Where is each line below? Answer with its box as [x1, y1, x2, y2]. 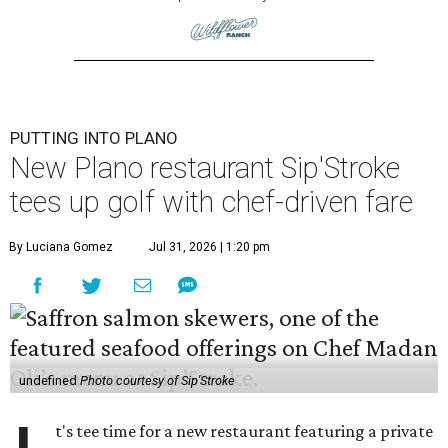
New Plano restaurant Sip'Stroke [10, 150, 400, 185]
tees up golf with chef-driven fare [10, 184, 413, 219]
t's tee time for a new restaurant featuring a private [55, 420, 434, 441]
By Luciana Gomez [9, 239, 113, 254]
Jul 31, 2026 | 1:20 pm [149, 239, 270, 254]
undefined [18, 372, 80, 388]
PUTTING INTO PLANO [10, 127, 178, 148]
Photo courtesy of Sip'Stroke [79, 372, 235, 388]
